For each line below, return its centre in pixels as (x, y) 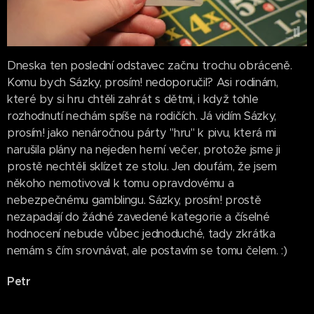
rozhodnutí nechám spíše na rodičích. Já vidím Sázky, (142, 116)
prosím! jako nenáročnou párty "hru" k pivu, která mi (142, 133)
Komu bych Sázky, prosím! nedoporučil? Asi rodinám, (143, 83)
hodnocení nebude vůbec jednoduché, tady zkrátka (141, 234)
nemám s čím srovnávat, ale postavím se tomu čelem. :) (147, 251)
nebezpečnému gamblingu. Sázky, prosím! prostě (134, 200)
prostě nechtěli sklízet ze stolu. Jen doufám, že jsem (142, 167)
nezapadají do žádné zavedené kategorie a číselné (138, 217)
